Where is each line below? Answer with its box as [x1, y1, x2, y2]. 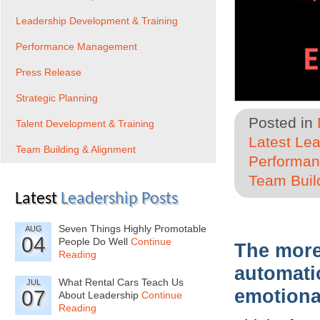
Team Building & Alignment [16, 144, 136, 155]
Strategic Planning [16, 92, 98, 104]
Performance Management [16, 41, 137, 52]
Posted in [249, 114, 317, 131]
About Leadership [59, 289, 141, 301]
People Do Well [59, 236, 131, 247]
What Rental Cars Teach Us [59, 276, 184, 288]
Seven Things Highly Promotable [59, 223, 206, 234]
